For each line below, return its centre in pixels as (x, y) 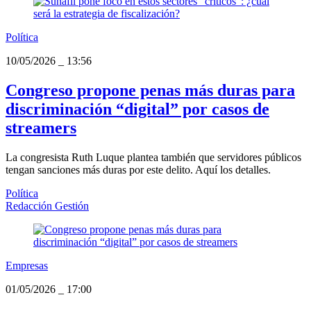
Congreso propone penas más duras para (150, 90)
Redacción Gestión (47, 205)
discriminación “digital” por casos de (137, 109)
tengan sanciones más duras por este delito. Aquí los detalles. (138, 169)
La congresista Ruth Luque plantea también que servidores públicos (153, 157)
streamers (41, 127)
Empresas (27, 265)
